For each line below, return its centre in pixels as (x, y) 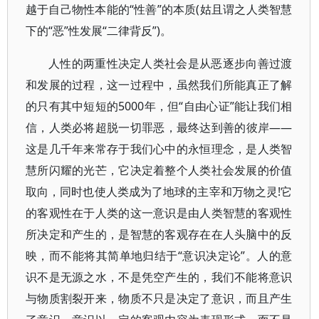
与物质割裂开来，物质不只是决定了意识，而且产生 (159, 298)
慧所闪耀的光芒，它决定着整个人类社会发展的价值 (159, 170)
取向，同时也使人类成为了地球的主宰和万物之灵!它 (159, 192)
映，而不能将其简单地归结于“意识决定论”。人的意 (159, 256)
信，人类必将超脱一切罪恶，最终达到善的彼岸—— (159, 127)
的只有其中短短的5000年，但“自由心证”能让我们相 (159, 106)
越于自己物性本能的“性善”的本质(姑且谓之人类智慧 (159, 9)
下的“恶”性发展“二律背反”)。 (99, 31)
